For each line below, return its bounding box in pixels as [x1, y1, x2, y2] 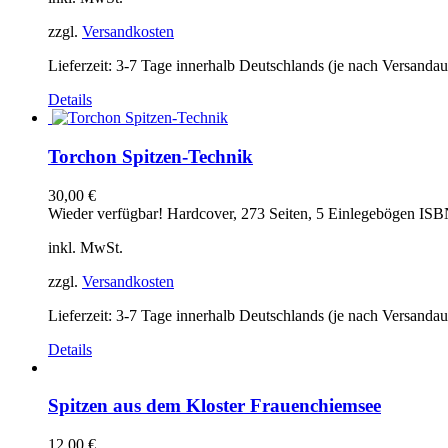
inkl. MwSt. [48, 238, 123, 256]
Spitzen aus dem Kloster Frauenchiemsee [48, 395, 381, 417]
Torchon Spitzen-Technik [48, 146, 253, 168]
